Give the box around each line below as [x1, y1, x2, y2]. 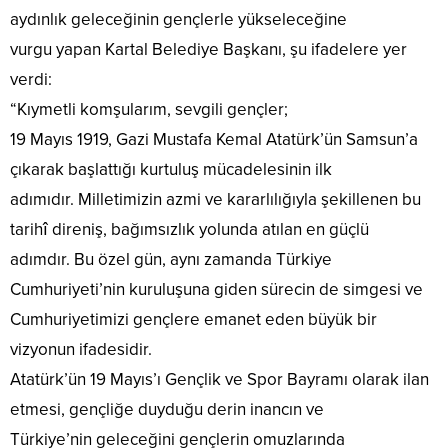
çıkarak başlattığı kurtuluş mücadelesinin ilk [10, 159, 332, 181]
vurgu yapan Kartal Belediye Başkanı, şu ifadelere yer [10, 39, 407, 61]
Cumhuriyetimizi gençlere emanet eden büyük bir [10, 309, 377, 331]
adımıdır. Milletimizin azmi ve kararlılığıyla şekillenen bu [10, 189, 421, 211]
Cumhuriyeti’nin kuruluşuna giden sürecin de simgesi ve [10, 279, 423, 301]
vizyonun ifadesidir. [10, 339, 152, 361]
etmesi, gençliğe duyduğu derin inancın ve [10, 399, 324, 421]
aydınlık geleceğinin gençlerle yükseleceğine [10, 9, 347, 31]
